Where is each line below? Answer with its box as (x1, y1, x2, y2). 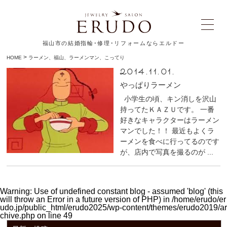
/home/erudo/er (172, 195, 226, 204)
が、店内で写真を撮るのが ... (120, 148, 213, 157)
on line (35, 211, 63, 220)
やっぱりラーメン (120, 81, 181, 90)
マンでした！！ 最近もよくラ (120, 127, 214, 135)
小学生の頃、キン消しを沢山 (120, 95, 216, 103)
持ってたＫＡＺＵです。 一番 (120, 105, 214, 114)
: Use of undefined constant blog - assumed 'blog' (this (30, 186, 223, 196)
